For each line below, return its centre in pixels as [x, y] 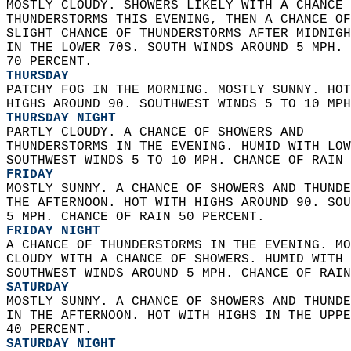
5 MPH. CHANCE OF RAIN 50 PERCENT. [139, 217]
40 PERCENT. [53, 330]
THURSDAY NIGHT [61, 118]
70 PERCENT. [53, 62]
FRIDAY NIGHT [53, 231]
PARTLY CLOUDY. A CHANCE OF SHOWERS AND [163, 132]
